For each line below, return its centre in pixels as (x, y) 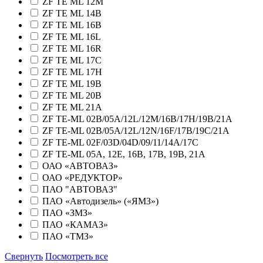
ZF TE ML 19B (72, 84)
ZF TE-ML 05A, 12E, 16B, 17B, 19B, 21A (124, 154)
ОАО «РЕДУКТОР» (82, 178)
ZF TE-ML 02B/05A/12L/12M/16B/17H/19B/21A (137, 119)
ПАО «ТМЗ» (68, 237)
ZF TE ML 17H (72, 72)
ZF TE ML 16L (72, 37)
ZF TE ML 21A (72, 107)
